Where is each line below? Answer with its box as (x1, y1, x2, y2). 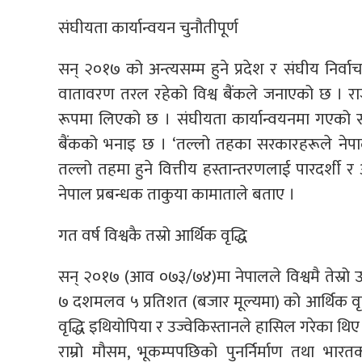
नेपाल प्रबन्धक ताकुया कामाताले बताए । (58, 180, 295, 209)
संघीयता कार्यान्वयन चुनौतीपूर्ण (58, 14, 238, 43)
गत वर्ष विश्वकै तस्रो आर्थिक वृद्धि (58, 221, 247, 250)
